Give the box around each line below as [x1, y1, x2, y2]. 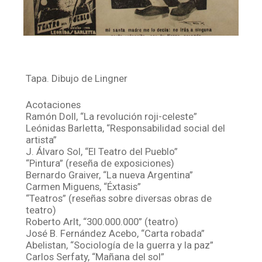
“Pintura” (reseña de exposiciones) [26, 157, 175, 169]
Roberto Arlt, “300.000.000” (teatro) [26, 215, 179, 227]
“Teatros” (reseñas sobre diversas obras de [26, 192, 212, 204]
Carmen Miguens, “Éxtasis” [26, 180, 142, 192]
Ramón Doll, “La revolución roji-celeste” [26, 110, 198, 122]
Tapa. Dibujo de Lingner [26, 72, 128, 84]
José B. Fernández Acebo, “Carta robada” [26, 227, 205, 239]
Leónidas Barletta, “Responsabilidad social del [26, 122, 226, 134]
